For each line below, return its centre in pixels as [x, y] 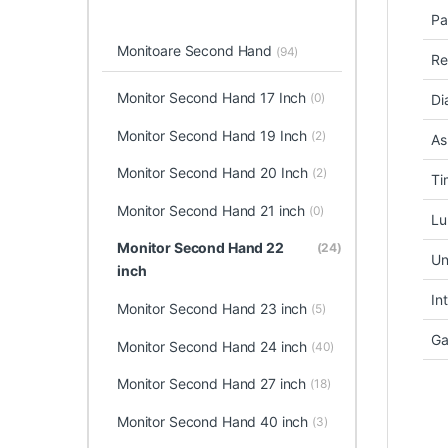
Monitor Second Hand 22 [200, 248]
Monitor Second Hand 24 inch [212, 346]
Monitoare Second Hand [196, 50]
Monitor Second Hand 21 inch [211, 210]
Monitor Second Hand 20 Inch [212, 173]
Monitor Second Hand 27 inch [211, 384]
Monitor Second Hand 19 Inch [212, 135]
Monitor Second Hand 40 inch [212, 421]
